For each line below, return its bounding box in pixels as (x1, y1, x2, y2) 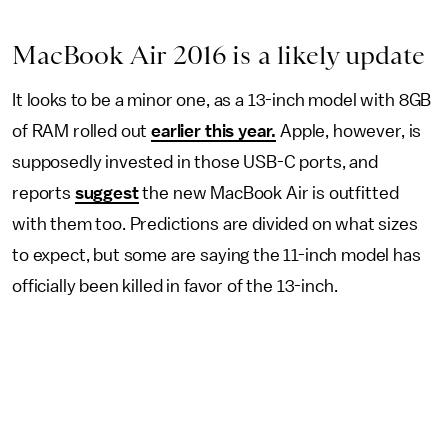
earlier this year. (151, 122, 277, 140)
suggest (74, 184, 139, 202)
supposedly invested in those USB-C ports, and (12, 153, 378, 171)
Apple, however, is (276, 122, 422, 140)
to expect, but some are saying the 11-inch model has (12, 246, 421, 264)
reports (12, 184, 75, 202)
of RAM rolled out (12, 122, 152, 140)
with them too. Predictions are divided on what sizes (12, 215, 418, 233)
